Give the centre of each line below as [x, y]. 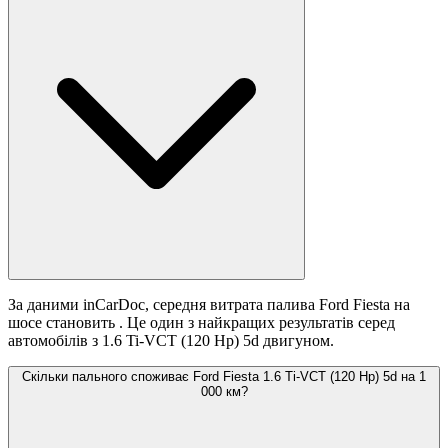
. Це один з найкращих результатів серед [257, 323]
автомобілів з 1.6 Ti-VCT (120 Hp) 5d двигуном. [171, 341]
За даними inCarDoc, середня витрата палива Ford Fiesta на [209, 305]
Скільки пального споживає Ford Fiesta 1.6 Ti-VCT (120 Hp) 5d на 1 [224, 377]
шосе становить [63, 323]
